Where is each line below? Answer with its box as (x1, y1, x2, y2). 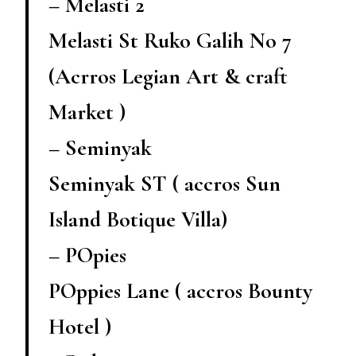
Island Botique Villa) (48, 205, 227, 233)
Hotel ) (48, 312, 111, 340)
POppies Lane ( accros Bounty (48, 277, 312, 304)
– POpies (48, 241, 126, 269)
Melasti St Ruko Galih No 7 (48, 26, 292, 54)
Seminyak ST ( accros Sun (48, 169, 281, 197)
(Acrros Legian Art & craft (48, 62, 288, 90)
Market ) (48, 98, 126, 126)
